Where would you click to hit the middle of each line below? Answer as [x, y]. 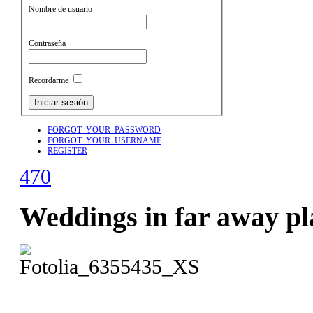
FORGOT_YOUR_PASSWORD [104, 130]
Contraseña [48, 43]
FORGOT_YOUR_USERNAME [104, 140]
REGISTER [67, 151]
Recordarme [49, 81]
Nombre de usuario [61, 9]
